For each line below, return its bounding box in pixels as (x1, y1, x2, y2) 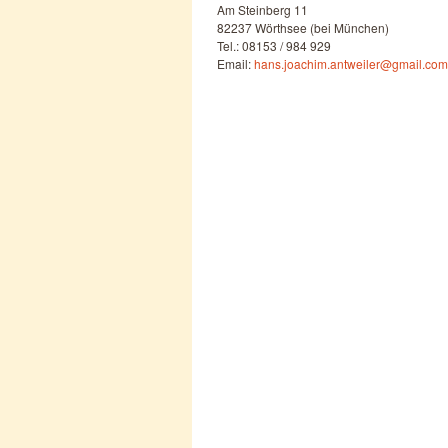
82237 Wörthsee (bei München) (217, 19, 389, 36)
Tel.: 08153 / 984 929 (217, 37, 331, 54)
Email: (217, 55, 254, 72)
